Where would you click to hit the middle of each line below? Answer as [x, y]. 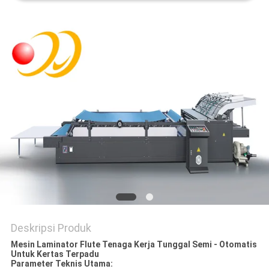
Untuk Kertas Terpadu [55, 254]
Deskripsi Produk [51, 228]
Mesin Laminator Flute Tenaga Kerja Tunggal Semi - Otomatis [134, 245]
